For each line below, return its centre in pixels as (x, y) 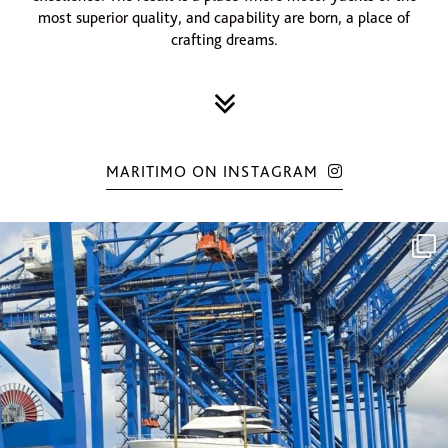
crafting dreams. (224, 39)
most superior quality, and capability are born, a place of (224, 17)
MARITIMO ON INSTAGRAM (214, 171)
